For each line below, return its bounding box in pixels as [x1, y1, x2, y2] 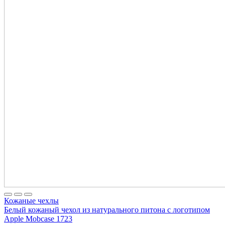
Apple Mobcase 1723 [4, 214, 72, 223]
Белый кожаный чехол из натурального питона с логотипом [4, 205, 210, 214]
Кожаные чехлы [4, 196, 59, 205]
